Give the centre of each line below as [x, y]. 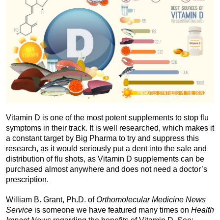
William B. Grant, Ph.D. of [51, 199]
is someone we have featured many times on [113, 210]
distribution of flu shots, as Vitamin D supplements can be [105, 159]
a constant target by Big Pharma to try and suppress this [102, 138]
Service [20, 210]
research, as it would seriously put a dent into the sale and [106, 148]
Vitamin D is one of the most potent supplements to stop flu [107, 117]
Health [203, 210]
